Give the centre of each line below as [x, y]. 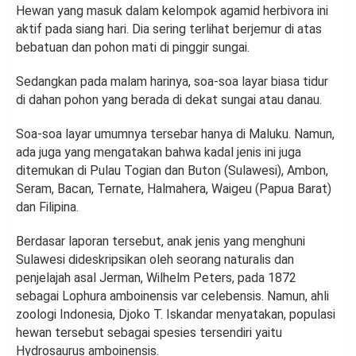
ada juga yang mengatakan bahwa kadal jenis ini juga [159, 153]
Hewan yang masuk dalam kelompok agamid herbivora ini [172, 11]
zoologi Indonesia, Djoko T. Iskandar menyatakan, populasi [176, 315]
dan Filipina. [47, 207]
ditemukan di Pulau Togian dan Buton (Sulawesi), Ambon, [172, 171]
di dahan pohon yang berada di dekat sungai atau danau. [169, 100]
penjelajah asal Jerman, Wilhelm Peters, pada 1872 [156, 278]
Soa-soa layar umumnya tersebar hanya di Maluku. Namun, [175, 134]
